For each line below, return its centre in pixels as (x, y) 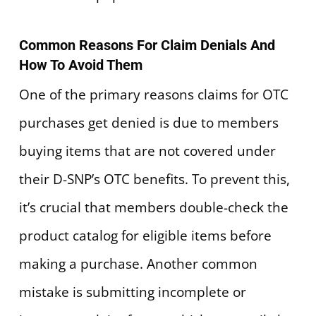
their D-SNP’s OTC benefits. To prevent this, (154, 180)
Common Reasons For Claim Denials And (147, 45)
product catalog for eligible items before (145, 236)
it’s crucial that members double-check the (153, 208)
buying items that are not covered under (147, 151)
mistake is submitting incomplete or (132, 292)
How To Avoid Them (80, 65)
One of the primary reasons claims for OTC (153, 95)
